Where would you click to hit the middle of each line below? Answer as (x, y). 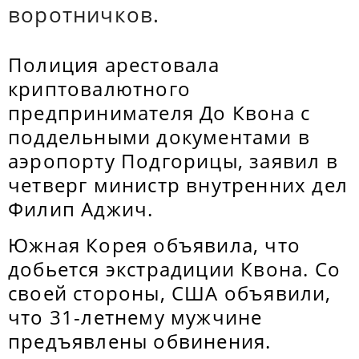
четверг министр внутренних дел (178, 185)
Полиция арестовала (114, 65)
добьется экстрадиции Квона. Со (175, 269)
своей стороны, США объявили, (170, 293)
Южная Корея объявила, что (155, 245)
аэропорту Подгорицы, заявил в (173, 161)
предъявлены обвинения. (140, 341)
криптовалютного (99, 89)
